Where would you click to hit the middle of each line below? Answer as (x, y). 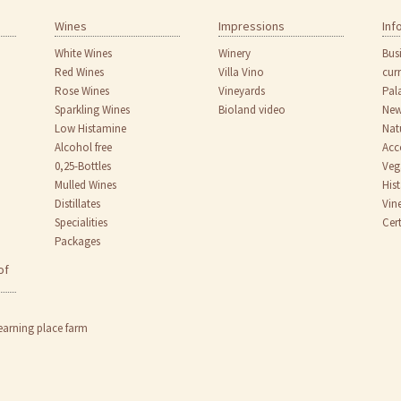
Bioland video (252, 109)
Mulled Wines (85, 184)
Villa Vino (241, 72)
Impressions (251, 26)
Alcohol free (83, 147)
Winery (234, 53)
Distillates (77, 203)
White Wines (83, 53)
